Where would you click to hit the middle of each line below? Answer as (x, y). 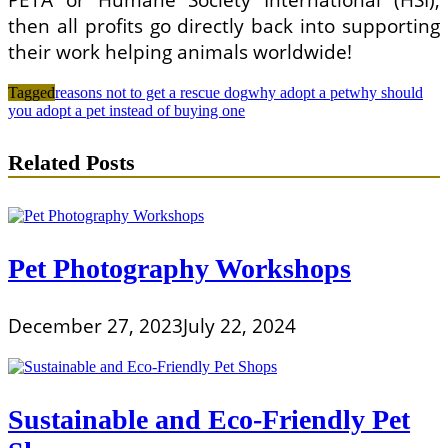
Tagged (31, 93)
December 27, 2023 (95, 325)
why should (386, 93)
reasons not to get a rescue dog (151, 93)
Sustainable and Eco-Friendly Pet (209, 419)
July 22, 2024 (239, 325)
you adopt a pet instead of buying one (126, 111)
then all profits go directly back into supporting (224, 26)
